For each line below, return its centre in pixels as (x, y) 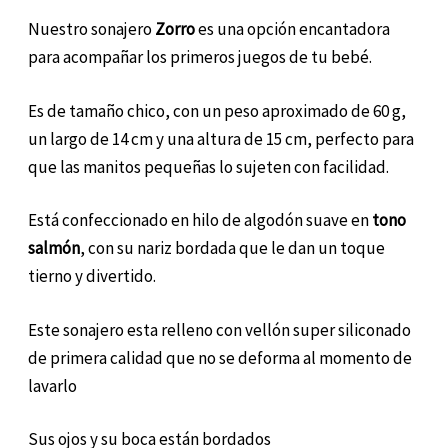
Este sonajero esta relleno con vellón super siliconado (219, 329)
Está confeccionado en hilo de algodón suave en (200, 220)
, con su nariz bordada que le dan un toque (232, 248)
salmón (54, 248)
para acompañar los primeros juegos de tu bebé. (200, 57)
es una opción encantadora (292, 29)
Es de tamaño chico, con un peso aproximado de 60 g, (217, 110)
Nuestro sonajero (91, 29)
